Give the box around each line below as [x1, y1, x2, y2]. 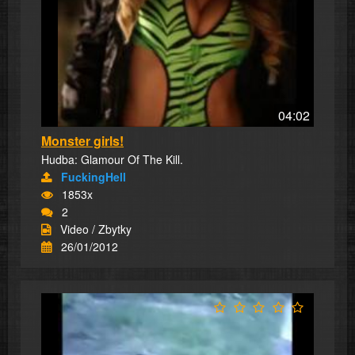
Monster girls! [41, 131, 124, 150]
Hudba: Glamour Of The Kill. [41, 151, 183, 167]
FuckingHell [61, 168, 126, 185]
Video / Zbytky [60, 220, 132, 237]
